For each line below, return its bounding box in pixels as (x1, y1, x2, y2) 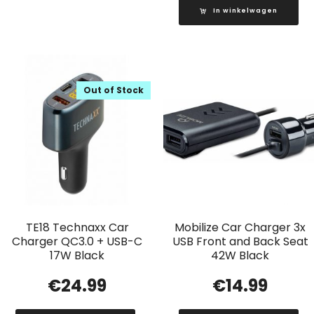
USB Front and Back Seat (172, 233, 308, 250)
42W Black (211, 247, 270, 264)
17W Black (50, 247, 105, 264)
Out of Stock (83, 84, 144, 97)
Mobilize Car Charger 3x (175, 219, 306, 236)
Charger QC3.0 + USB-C (12, 233, 143, 250)
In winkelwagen (212, 6, 278, 15)
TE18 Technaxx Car (25, 219, 129, 236)
